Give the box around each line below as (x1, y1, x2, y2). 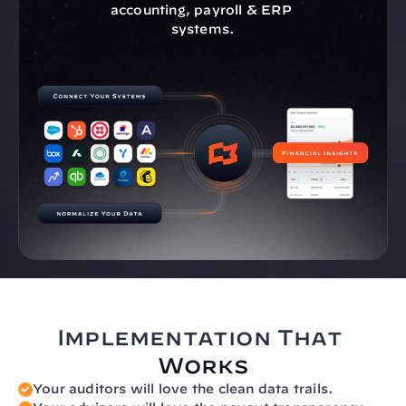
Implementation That (56, 324, 343, 350)
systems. (170, 22, 236, 36)
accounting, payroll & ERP (110, 3, 292, 17)
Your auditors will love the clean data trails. (33, 382, 334, 396)
